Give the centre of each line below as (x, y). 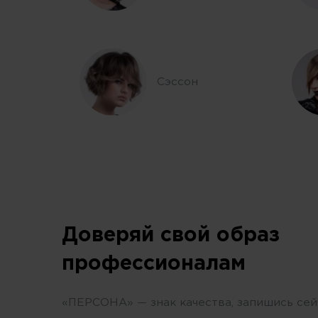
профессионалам (154, 264)
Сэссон (177, 82)
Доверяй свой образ (171, 236)
